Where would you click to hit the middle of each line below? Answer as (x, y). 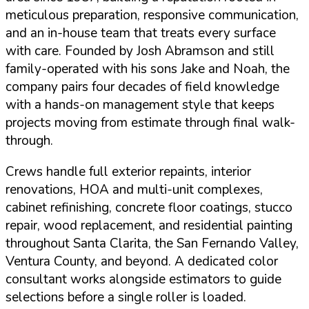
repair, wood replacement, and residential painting (149, 226)
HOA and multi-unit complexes (170, 190)
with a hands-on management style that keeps (140, 105)
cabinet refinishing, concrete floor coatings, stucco (149, 208)
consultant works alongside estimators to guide (143, 280)
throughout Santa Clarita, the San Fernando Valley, (152, 244)
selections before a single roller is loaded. (126, 298)
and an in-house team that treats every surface (141, 33)
